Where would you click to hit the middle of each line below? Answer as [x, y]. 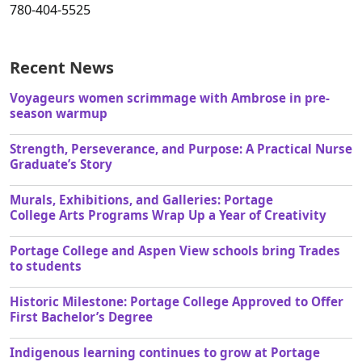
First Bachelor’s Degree [81, 317]
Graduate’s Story [61, 164]
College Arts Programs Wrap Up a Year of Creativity [171, 215]
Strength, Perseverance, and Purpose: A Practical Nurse [181, 149]
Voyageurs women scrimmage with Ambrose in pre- [170, 98]
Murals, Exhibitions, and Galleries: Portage [141, 200]
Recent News [62, 68]
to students [46, 266]
